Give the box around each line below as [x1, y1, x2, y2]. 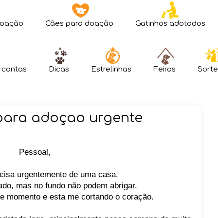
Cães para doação [45, 19, 113, 28]
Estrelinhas [91, 65, 131, 73]
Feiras [153, 65, 176, 73]
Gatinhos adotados [135, 19, 205, 28]
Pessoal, [18, 147, 51, 157]
